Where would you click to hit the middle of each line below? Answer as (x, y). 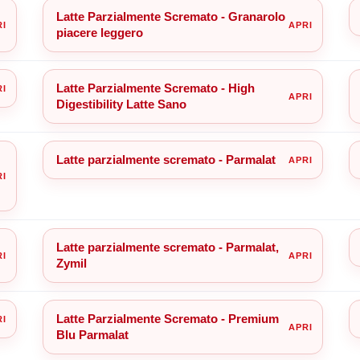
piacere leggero (99, 32)
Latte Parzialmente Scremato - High (155, 88)
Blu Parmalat (92, 334)
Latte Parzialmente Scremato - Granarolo (170, 16)
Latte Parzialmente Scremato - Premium (167, 318)
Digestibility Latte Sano (121, 104)
